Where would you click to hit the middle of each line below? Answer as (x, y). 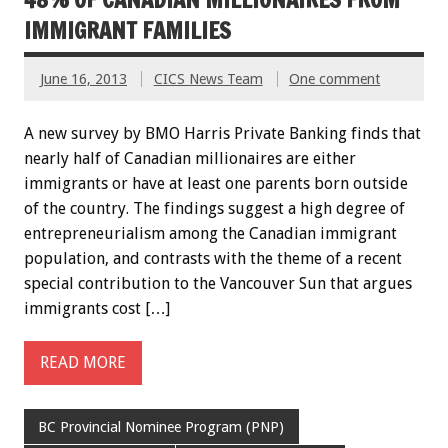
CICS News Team (208, 78)
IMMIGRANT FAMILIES (127, 30)
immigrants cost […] (97, 308)
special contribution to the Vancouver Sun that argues (218, 283)
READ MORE (83, 363)
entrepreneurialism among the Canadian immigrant (210, 233)
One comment (335, 78)
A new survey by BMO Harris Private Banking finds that (222, 133)
